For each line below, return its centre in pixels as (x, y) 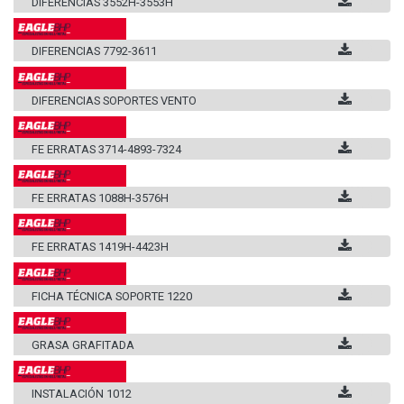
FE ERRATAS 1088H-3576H (100, 198)
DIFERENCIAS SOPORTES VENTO (114, 100)
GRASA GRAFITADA (83, 344)
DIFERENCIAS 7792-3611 (94, 51)
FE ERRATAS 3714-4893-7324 (106, 149)
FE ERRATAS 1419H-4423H (100, 247)
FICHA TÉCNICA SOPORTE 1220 (112, 296)
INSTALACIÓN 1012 (82, 394)
